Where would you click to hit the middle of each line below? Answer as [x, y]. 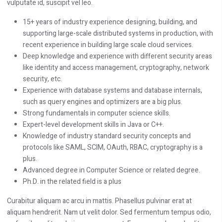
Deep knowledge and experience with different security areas [117, 56]
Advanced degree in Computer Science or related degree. [111, 170]
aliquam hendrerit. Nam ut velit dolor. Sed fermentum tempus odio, [109, 213]
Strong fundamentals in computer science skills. [97, 113]
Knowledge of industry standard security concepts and [107, 136]
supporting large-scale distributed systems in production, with [118, 34]
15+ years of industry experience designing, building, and [110, 22]
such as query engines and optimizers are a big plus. [103, 102]
